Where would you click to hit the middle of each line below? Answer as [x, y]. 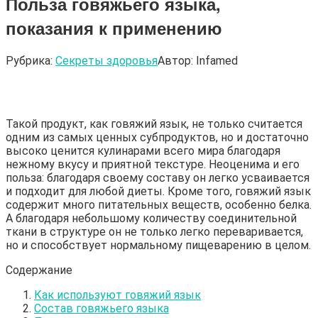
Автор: [175, 60]
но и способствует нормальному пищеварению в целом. [158, 245]
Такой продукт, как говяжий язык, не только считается [154, 124]
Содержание [39, 270]
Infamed [217, 60]
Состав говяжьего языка [102, 308]
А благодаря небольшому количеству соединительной [151, 218]
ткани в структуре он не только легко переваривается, [154, 231]
